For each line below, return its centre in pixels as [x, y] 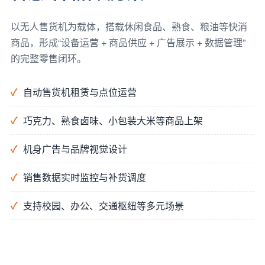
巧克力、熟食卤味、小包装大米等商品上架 [113, 120]
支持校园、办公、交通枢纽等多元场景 [103, 206]
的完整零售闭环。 [48, 58]
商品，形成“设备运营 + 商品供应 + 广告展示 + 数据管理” [128, 42]
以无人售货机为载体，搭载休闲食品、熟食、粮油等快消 [129, 26]
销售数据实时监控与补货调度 [84, 177]
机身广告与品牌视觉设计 [75, 149]
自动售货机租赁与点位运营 [80, 92]
